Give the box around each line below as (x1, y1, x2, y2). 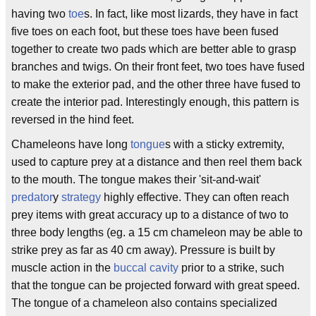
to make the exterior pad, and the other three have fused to (11, 78, 300, 91)
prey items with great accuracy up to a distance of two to (11, 209, 288, 221)
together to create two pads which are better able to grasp (11, 43, 296, 56)
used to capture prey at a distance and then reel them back (11, 156, 302, 169)
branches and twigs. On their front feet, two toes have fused (11, 61, 305, 73)
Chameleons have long (11, 138, 130, 151)
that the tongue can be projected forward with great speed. (11, 279, 300, 292)
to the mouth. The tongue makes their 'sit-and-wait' (11, 174, 261, 186)
